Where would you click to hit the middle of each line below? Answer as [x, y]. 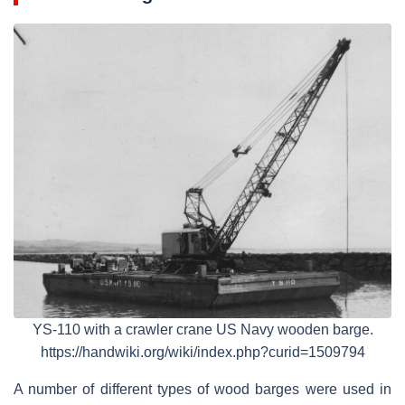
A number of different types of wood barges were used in [202, 390]
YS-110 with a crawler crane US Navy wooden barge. [202, 330]
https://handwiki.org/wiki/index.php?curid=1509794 [202, 353]
